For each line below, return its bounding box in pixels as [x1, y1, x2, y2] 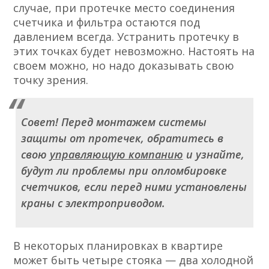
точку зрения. [13, 73, 89, 88]
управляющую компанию [49, 147, 183, 162]
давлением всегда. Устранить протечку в [13, 29, 240, 44]
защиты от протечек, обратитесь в [20, 131, 223, 146]
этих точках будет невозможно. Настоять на [13, 44, 255, 59]
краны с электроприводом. [20, 196, 165, 211]
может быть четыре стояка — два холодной [13, 253, 254, 268]
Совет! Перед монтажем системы [20, 115, 207, 130]
